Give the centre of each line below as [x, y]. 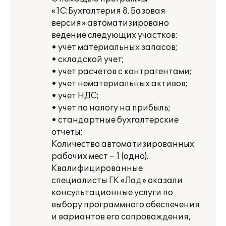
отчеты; [67, 132]
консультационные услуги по [112, 193]
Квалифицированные [97, 168]
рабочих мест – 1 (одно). [100, 156]
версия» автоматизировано [110, 23]
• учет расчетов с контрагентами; [122, 72]
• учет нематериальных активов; [120, 84]
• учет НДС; [75, 96]
